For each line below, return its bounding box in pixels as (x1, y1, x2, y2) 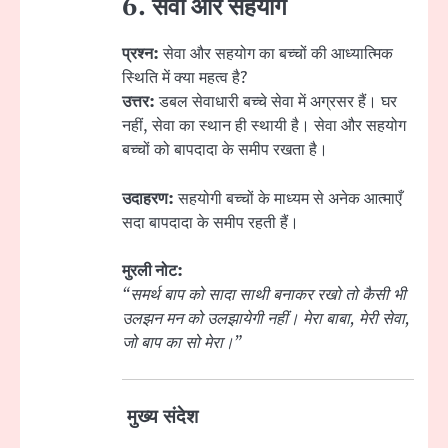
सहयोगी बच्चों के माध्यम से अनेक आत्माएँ (174, 187, 402, 210)
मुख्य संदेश (122, 405, 198, 429)
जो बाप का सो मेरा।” (122, 331, 242, 354)
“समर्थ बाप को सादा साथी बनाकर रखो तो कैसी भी (122, 283, 406, 306)
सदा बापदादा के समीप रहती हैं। (122, 211, 299, 234)
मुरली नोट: (122, 259, 183, 282)
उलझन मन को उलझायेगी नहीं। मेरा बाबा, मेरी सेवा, (122, 307, 410, 330)
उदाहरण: (122, 187, 174, 210)
